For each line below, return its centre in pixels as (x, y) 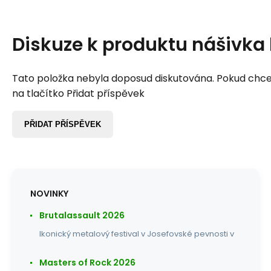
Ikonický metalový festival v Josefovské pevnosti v (137, 233)
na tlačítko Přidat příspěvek (78, 93)
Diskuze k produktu (102, 44)
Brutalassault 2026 (82, 215)
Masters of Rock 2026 (87, 262)
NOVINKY (49, 193)
